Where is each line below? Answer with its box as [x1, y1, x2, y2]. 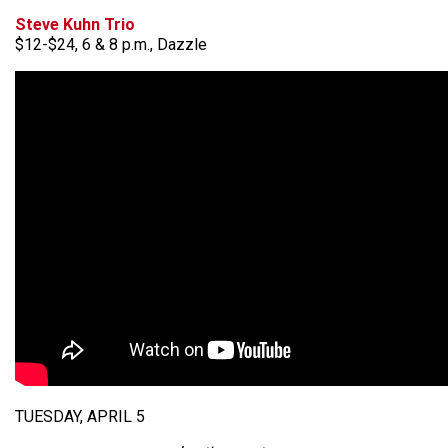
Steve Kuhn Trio [15, 15, 135, 34]
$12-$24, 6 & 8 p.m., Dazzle [15, 35, 207, 54]
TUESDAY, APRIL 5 [15, 407, 145, 426]
